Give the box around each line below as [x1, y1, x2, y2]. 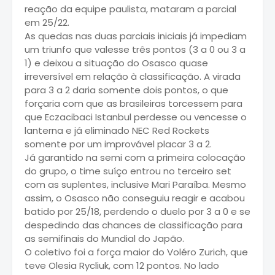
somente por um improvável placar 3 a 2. [25, 137, 212, 151]
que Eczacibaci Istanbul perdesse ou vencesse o [25, 110, 247, 124]
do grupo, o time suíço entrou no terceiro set [25, 165, 231, 178]
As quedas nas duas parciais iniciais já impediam [25, 29, 247, 43]
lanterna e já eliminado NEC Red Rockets [25, 124, 209, 137]
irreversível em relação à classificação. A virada [25, 70, 241, 83]
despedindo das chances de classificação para [25, 219, 242, 232]
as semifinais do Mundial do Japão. [25, 232, 184, 246]
